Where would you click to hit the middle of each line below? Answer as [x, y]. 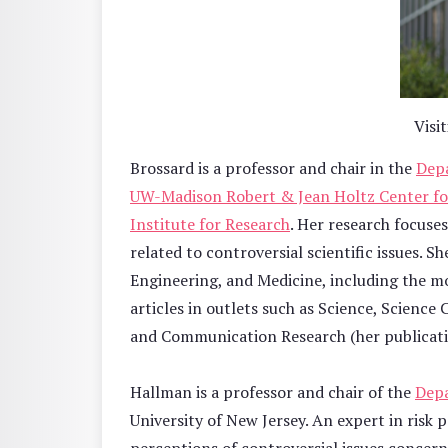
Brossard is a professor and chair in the [273, 168]
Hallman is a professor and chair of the [272, 392]
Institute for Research [210, 224]
